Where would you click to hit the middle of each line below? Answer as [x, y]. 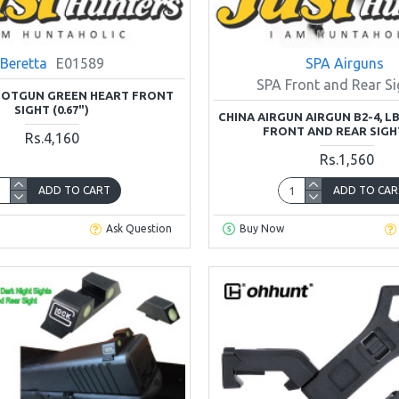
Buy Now [261, 229]
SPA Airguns [344, 63]
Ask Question [139, 229]
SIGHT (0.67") [52, 109]
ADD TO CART [74, 190]
